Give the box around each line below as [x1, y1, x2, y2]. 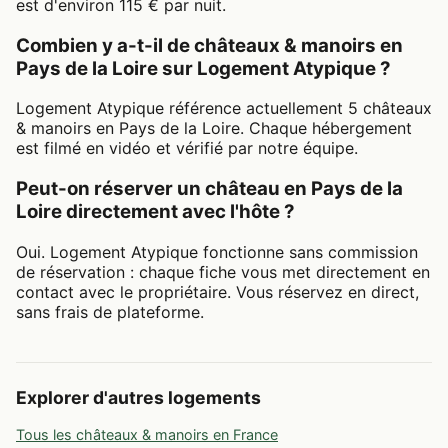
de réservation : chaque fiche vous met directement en [16, 261, 430, 282]
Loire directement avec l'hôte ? [16, 199, 295, 223]
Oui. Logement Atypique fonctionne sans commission [16, 241, 418, 262]
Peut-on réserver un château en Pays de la [16, 176, 403, 200]
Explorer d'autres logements [16, 386, 261, 408]
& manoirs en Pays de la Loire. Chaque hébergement [16, 118, 412, 139]
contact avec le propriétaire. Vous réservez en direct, [16, 281, 419, 302]
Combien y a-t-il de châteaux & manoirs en [16, 33, 403, 57]
